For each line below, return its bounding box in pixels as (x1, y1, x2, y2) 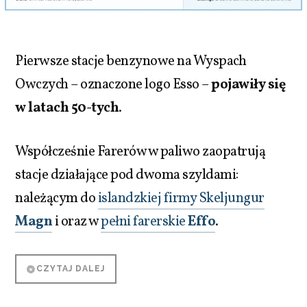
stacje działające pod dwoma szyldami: (15, 165, 238, 185)
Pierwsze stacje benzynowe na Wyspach (15, 51, 247, 71)
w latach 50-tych (15, 98, 119, 118)
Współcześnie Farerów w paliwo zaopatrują (15, 142, 266, 162)
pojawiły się (211, 75, 286, 95)
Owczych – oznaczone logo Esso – (15, 75, 212, 95)
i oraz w (52, 212, 101, 232)
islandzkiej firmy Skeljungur (97, 188, 265, 208)
